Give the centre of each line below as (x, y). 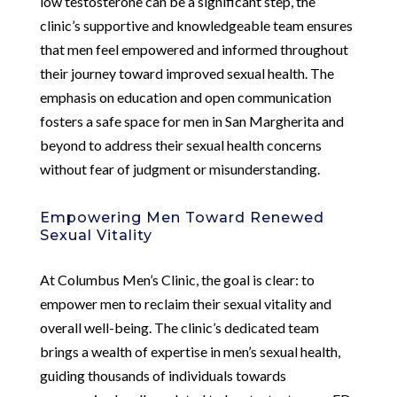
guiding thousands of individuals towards (163, 375)
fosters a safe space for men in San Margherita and (191, 121)
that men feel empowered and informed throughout (194, 49)
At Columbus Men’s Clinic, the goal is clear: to (177, 279)
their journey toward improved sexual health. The (187, 73)
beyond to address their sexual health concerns (180, 144)
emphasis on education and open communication (185, 97)
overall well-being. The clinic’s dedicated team (179, 327)
